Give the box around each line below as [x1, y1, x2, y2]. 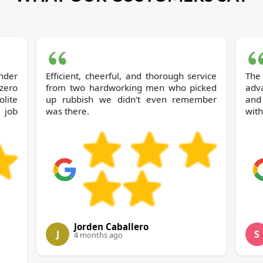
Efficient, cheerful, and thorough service [46, 70, 217, 82]
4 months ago [74, 230, 123, 241]
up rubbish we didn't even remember [46, 93, 217, 106]
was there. [46, 105, 90, 117]
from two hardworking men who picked [46, 82, 217, 94]
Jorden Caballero [74, 221, 149, 233]
